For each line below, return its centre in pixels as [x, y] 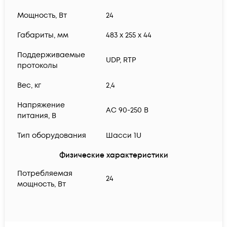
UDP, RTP [121, 60]
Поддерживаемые [51, 55]
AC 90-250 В [127, 110]
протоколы [37, 66]
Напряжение [41, 105]
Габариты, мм [43, 35]
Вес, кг [29, 86]
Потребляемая [45, 174]
